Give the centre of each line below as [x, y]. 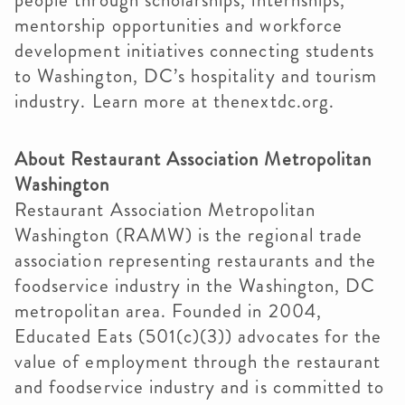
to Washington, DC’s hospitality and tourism [196, 76]
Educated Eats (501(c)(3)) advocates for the [198, 336]
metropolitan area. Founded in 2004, [168, 311]
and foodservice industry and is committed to [200, 387]
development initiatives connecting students [195, 51]
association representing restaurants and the [196, 260]
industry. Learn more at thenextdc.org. [177, 101]
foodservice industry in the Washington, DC [195, 286]
